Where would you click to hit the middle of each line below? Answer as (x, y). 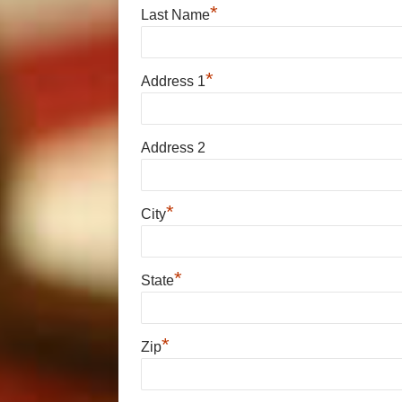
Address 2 (173, 148)
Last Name (175, 15)
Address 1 (173, 82)
